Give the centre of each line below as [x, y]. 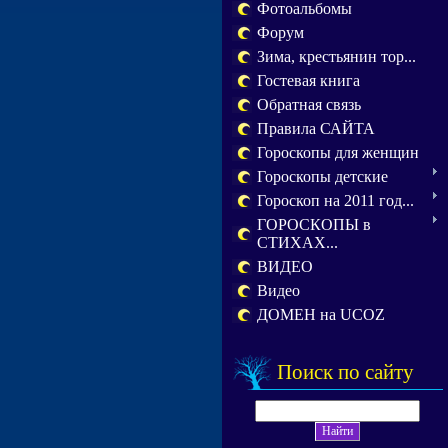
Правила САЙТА [316, 128]
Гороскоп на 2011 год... [335, 200]
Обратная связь [309, 104]
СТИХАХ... [297, 242]
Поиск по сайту [345, 372]
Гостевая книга [308, 80]
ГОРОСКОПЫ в [314, 224]
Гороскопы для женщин [338, 152]
